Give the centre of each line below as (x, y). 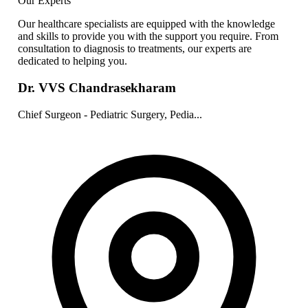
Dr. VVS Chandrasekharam (97, 88)
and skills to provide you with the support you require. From (148, 36)
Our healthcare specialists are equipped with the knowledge (146, 24)
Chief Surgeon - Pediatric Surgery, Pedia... (110, 114)
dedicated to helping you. (73, 61)
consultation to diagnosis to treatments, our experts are (135, 49)
